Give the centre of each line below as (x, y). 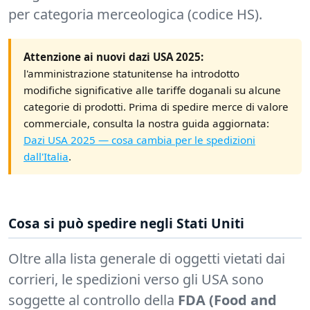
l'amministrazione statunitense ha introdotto (131, 74)
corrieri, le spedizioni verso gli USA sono (136, 280)
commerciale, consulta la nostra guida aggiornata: (146, 124)
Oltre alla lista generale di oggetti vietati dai (147, 259)
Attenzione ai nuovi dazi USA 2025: (113, 57)
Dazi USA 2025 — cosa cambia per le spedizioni (139, 140)
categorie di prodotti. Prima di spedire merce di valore (156, 107)
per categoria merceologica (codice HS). (135, 15)
